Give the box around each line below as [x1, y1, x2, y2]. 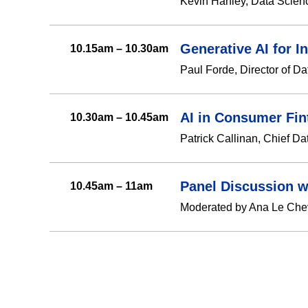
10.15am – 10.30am [70, 43, 168, 55]
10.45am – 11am [70, 180, 153, 192]
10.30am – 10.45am [70, 111, 168, 124]
